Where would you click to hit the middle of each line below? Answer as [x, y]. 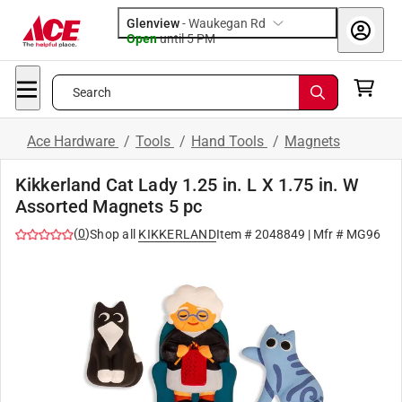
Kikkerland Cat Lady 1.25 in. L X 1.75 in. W [188, 185]
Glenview [153, 23]
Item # [235, 234]
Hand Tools [229, 141]
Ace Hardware [73, 141]
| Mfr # [325, 234]
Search [92, 92]
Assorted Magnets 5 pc [109, 206]
